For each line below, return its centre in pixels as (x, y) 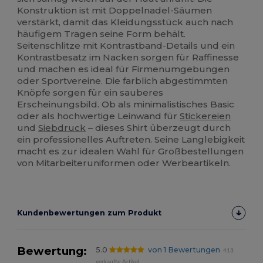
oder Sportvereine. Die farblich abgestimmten (123, 81)
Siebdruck (62, 128)
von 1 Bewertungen (184, 250)
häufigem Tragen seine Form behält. (102, 34)
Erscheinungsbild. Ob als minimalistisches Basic (126, 104)
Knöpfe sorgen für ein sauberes (90, 93)
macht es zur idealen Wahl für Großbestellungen (131, 151)
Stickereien (205, 116)
